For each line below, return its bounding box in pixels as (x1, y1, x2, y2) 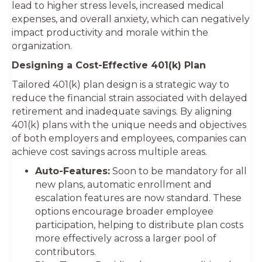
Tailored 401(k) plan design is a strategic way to (12, 78, 229, 90)
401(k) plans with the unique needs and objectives (12, 119, 246, 130)
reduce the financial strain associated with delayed (12, 92, 247, 104)
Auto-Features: (35, 165, 110, 177)
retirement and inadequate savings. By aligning (12, 105, 232, 117)
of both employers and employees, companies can (12, 132, 246, 144)
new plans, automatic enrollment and (35, 178, 212, 190)
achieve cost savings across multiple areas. (12, 146, 209, 157)
